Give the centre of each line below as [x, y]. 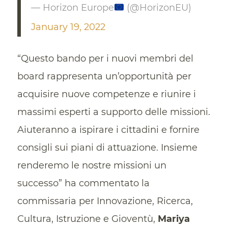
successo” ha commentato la [83, 183]
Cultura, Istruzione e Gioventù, [87, 219]
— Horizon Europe [72, 8]
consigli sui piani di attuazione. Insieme [107, 147]
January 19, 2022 [68, 27]
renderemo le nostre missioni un [92, 165]
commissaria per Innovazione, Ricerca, [105, 201]
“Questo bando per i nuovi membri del [105, 58]
